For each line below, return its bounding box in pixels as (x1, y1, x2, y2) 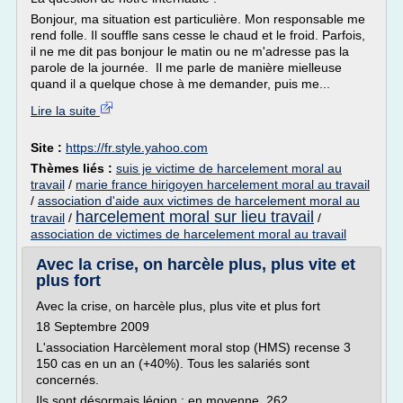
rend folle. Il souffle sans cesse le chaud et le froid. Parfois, (31, 28, 365, 42)
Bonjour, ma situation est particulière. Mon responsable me (31, 12, 365, 26)
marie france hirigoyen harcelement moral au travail (76, 177, 370, 192)
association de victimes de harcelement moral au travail (31, 227, 346, 241)
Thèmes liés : (31, 161, 116, 175)
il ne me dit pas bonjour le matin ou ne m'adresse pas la (31, 44, 349, 58)
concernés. (36, 372, 99, 387)
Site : (31, 140, 66, 155)
